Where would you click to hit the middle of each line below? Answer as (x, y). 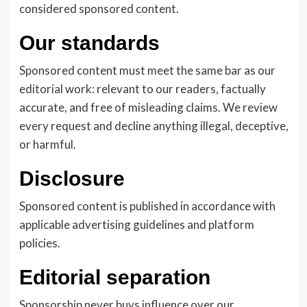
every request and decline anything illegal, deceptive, (153, 126)
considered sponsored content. (99, 9)
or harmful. (47, 144)
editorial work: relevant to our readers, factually (142, 89)
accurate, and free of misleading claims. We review (148, 107)
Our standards (89, 43)
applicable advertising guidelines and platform (136, 224)
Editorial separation (114, 277)
